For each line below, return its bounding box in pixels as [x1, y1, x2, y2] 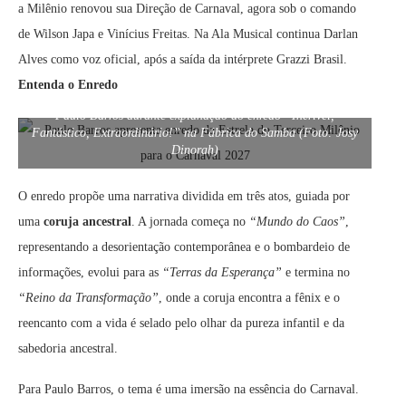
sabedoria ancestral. [18, 342, 118, 356]
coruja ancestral [43, 215, 131, 229]
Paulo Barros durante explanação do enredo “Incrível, [55, 109, 334, 123]
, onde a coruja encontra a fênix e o [159, 291, 340, 305]
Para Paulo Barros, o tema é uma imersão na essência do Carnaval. [18, 382, 359, 397]
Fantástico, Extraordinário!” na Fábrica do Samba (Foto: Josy [32, 126, 358, 140]
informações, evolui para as [18, 266, 162, 280]
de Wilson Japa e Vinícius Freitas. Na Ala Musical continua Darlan [18, 27, 358, 42]
